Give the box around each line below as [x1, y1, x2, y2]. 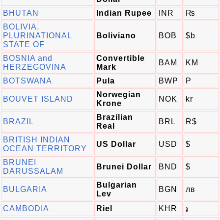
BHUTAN [3, 9, 39, 17]
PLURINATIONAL [3, 31, 72, 40]
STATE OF [3, 40, 45, 49]
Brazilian [96, 113, 133, 121]
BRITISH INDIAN [3, 136, 70, 144]
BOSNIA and [3, 54, 53, 62]
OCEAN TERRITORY [3, 144, 87, 153]
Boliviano [96, 31, 136, 40]
